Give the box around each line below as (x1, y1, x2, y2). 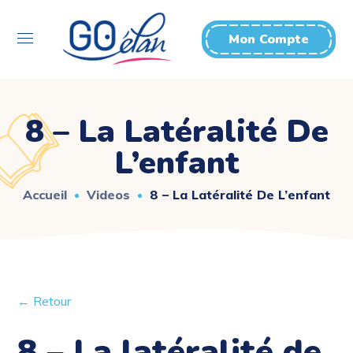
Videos (87, 186, 130, 203)
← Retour (17, 293, 72, 309)
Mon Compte (228, 31, 309, 48)
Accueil (23, 186, 67, 203)
